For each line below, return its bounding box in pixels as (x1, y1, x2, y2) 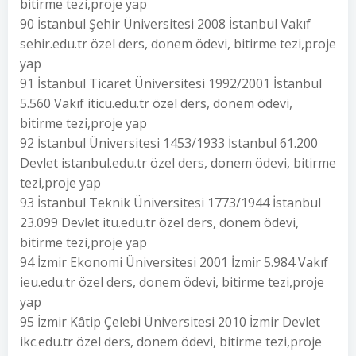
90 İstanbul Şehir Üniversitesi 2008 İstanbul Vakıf (20, 15, 311, 33)
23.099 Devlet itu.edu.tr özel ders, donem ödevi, (20, 214, 299, 231)
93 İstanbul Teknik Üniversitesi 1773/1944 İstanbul (20, 194, 321, 211)
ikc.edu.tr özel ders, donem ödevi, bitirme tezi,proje (20, 333, 322, 350)
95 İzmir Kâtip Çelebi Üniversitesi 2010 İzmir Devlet (20, 313, 320, 331)
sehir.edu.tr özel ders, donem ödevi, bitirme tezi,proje (20, 35, 336, 52)
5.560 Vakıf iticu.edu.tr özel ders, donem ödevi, (20, 95, 292, 112)
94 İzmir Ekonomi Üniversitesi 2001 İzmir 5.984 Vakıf (20, 253, 328, 271)
